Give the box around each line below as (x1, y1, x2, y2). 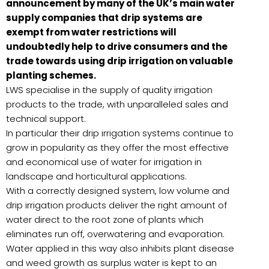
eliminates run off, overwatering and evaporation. (6, 227, 225, 240)
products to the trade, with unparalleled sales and (6, 97, 228, 110)
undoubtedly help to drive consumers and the (6, 40, 228, 53)
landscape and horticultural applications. (6, 169, 187, 183)
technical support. (6, 112, 86, 125)
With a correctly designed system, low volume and (6, 184, 229, 197)
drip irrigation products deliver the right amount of (6, 198, 227, 211)
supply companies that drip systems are (6, 11, 202, 24)
